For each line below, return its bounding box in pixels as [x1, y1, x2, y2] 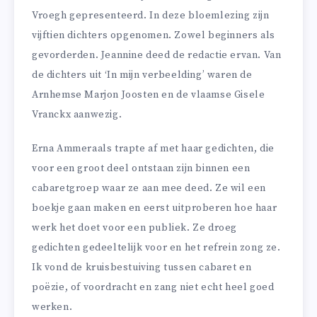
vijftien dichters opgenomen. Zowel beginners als [32, 28, 275, 42]
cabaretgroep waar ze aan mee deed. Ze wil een [32, 182, 267, 195]
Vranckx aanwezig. [32, 108, 122, 121]
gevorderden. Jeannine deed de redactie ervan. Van [32, 48, 282, 62]
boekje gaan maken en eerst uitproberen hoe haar [32, 202, 277, 215]
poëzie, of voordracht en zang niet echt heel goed [32, 281, 275, 294]
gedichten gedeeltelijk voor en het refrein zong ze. [32, 241, 281, 255]
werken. [32, 301, 73, 314]
